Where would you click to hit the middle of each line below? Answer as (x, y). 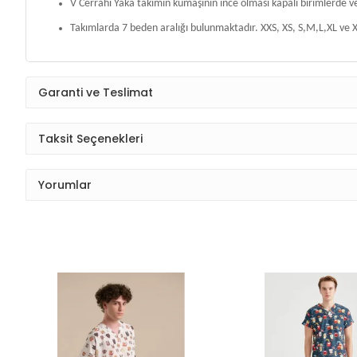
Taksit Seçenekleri (90, 138)
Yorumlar (65, 184)
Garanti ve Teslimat (96, 92)
